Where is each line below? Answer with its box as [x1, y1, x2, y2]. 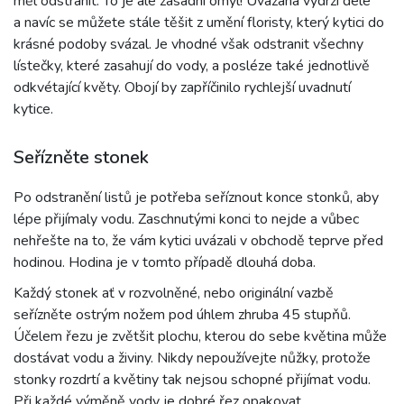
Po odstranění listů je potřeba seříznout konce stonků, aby [14, 188, 379, 208]
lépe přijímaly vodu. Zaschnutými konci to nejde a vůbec [14, 209, 359, 230]
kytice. [14, 99, 53, 120]
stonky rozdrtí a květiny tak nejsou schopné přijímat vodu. [14, 370, 371, 390]
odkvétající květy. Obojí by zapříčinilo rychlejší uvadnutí [14, 78, 351, 98]
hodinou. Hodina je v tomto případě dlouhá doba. [14, 252, 316, 273]
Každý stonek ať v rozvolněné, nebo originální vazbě [14, 283, 334, 304]
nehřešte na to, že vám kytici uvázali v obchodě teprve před [14, 231, 383, 252]
